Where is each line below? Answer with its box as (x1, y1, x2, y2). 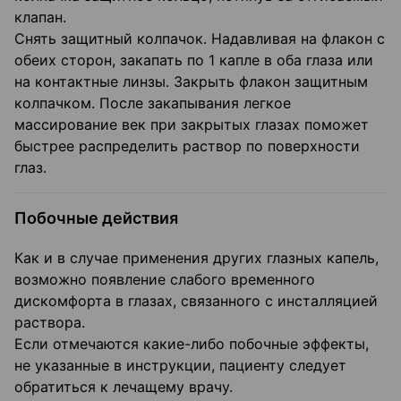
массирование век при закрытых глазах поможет (14, 115, 369, 134)
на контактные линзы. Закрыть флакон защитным (14, 73, 368, 91)
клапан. (14, 8, 66, 27)
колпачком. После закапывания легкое (14, 94, 291, 113)
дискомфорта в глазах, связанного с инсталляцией (14, 292, 378, 311)
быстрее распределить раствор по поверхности (14, 137, 360, 156)
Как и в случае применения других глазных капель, (14, 249, 379, 268)
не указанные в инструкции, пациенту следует (14, 356, 346, 375)
